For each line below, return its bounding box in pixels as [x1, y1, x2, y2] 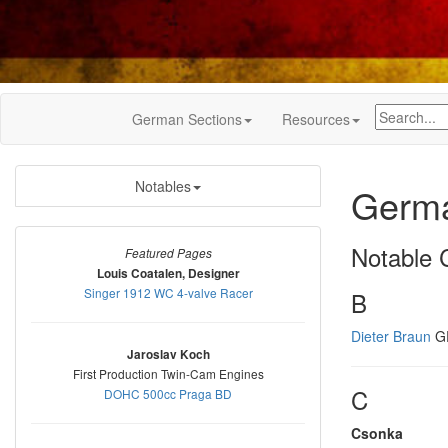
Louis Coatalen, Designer [96, 264, 240, 282]
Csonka [351, 422, 403, 443]
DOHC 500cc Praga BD [104, 384, 232, 402]
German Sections [132, 108, 242, 129]
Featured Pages [124, 244, 212, 261]
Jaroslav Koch [126, 345, 210, 363]
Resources [282, 108, 350, 129]
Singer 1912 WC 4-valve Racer [83, 283, 253, 301]
